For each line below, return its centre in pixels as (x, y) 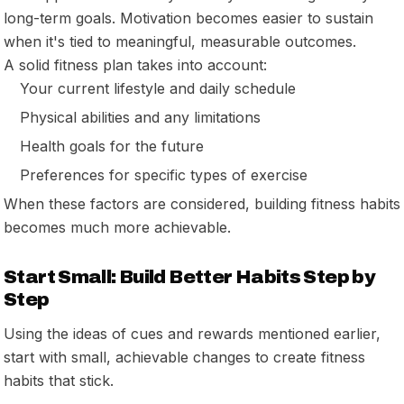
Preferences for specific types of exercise (164, 174)
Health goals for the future (112, 146)
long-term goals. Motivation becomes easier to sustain (188, 18)
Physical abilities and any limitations (140, 117)
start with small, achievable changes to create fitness (184, 357)
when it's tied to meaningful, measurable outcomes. (180, 41)
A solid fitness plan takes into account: (135, 64)
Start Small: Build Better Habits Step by (190, 276)
